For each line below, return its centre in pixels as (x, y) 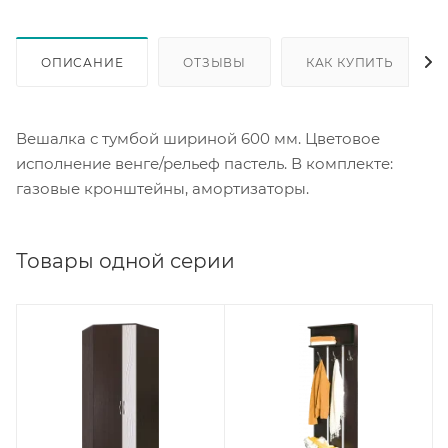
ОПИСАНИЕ (82, 63)
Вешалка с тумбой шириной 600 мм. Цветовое (198, 139)
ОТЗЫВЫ (215, 63)
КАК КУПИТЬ (349, 63)
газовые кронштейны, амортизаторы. (162, 189)
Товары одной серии (125, 261)
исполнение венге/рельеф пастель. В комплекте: (204, 164)
